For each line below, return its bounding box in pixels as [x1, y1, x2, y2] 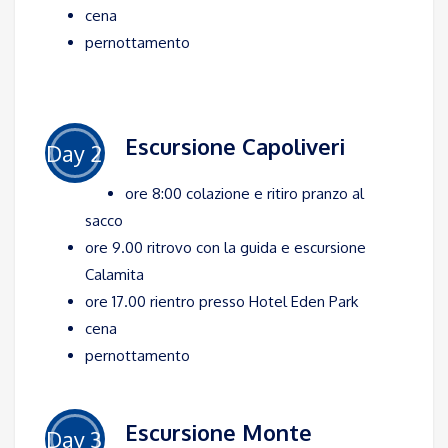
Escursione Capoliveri [125, 132, 345, 161]
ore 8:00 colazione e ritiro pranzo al [125, 184, 364, 204]
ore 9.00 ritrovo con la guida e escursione [85, 238, 366, 258]
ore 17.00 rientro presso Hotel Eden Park [85, 292, 358, 312]
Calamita [85, 265, 144, 285]
